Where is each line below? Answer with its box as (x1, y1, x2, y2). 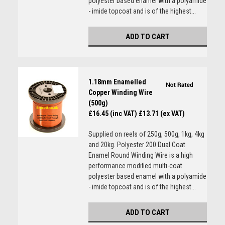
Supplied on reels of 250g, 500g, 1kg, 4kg (88, 130, 204, 138)
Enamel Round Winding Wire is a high (88, 151, 193, 159)
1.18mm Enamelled (88, 78, 146, 86)
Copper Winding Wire (88, 88, 153, 96)
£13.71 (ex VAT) (138, 109, 185, 118)
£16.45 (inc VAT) (88, 109, 137, 118)
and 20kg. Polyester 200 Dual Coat (88, 141, 185, 149)
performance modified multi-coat (88, 162, 182, 170)
